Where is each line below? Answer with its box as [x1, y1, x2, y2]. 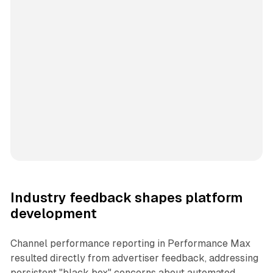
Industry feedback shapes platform [10, 190, 243, 205]
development [10, 205, 97, 221]
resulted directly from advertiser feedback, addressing [10, 252, 258, 264]
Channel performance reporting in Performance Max [10, 237, 250, 249]
